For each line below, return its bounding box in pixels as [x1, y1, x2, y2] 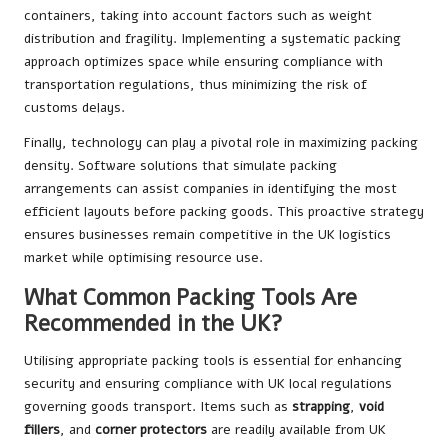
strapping [292, 397, 350, 417]
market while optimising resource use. [24, 248, 263, 268]
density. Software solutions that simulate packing [24, 156, 337, 176]
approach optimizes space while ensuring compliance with [24, 52, 383, 72]
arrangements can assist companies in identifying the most [24, 179, 397, 199]
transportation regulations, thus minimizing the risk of [24, 75, 367, 95]
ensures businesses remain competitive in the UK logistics [24, 225, 391, 245]
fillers [24, 420, 60, 440]
